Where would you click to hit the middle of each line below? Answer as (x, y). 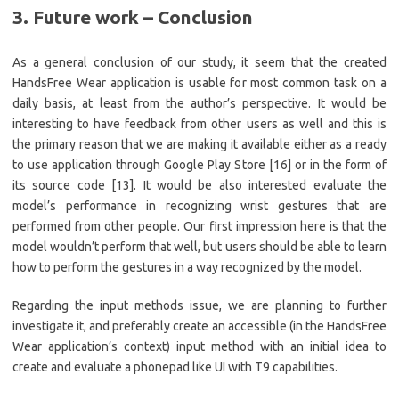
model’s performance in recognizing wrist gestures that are (199, 206)
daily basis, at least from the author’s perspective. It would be (199, 104)
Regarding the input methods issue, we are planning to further (199, 306)
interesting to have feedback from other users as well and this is (199, 124)
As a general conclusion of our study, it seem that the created (199, 63)
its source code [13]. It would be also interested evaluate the (199, 186)
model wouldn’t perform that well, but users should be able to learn (199, 247)
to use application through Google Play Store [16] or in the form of (199, 165)
